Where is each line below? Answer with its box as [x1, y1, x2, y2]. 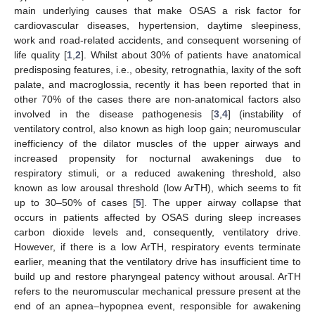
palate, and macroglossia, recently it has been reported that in [14, 78, 301, 90]
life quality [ [14, 49, 67, 60]
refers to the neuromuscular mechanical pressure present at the [14, 285, 301, 297]
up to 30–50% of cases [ [14, 196, 136, 208]
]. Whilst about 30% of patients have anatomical [80, 49, 302, 60]
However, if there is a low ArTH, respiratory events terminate [14, 240, 301, 252]
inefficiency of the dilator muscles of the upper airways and [14, 137, 301, 149]
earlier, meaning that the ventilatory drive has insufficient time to [14, 255, 301, 267]
